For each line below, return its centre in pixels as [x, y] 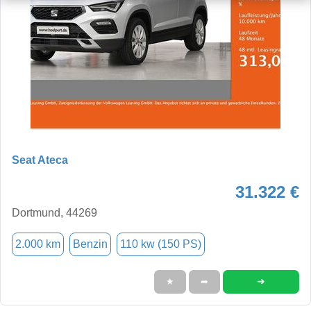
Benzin [90, 244]
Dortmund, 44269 [54, 212]
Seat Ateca [40, 160]
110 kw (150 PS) [161, 244]
